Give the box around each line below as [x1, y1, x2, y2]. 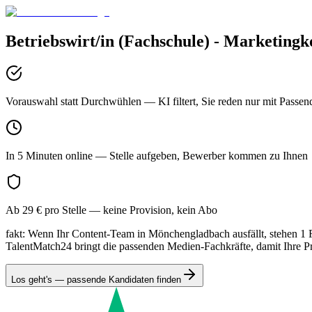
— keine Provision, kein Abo [86, 203, 217, 216]
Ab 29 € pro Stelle [6, 203, 86, 216]
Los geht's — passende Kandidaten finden [11, 274, 181, 285]
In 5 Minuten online [6, 149, 93, 162]
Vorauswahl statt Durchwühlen [6, 95, 141, 107]
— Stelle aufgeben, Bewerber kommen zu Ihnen [93, 149, 308, 162]
